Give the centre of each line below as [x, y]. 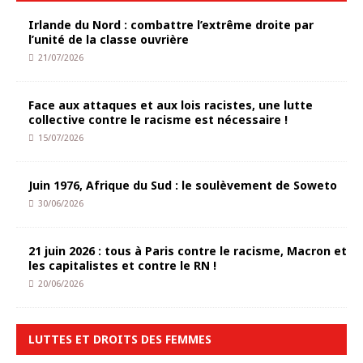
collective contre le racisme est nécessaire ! [158, 120]
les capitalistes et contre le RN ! [122, 265]
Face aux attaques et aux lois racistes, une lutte [171, 105]
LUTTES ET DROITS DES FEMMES [120, 339]
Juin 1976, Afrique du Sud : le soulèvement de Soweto [183, 185]
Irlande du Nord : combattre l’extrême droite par [171, 25]
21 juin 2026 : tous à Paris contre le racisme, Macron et [188, 251]
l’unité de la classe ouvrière [109, 39]
